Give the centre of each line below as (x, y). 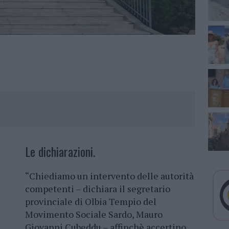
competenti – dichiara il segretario (98, 189)
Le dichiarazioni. (60, 152)
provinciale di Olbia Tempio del (91, 202)
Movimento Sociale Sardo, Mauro (94, 214)
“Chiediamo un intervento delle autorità (109, 176)
